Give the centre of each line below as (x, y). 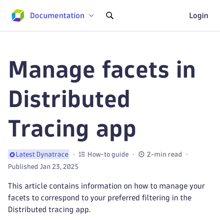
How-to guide (108, 154)
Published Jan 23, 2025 (43, 167)
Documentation (57, 15)
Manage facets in (102, 69)
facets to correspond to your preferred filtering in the (100, 198)
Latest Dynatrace (42, 154)
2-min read (165, 154)
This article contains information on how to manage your (106, 186)
